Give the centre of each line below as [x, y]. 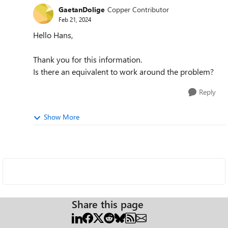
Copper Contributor [138, 9]
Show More [62, 117]
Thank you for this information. [88, 59]
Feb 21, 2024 [75, 19]
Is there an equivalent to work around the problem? [123, 72]
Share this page [108, 204]
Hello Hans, [53, 35]
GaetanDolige [82, 9]
